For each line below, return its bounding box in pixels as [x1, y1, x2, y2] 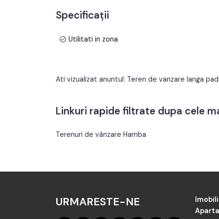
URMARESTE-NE [56, 194, 140, 209]
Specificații [56, 8, 109, 22]
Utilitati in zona [66, 34, 118, 44]
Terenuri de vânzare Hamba [56, 130, 146, 139]
